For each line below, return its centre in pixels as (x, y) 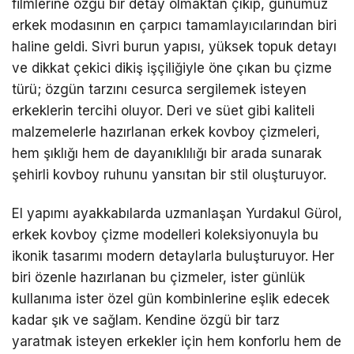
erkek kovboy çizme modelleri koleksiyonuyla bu (165, 235)
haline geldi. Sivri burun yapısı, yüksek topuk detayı (174, 47)
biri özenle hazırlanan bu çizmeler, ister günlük (158, 278)
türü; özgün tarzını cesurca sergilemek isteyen (159, 90)
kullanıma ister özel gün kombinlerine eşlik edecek (171, 299)
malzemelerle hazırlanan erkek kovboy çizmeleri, (166, 132)
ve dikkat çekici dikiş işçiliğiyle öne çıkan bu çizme (172, 68)
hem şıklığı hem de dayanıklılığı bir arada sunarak (167, 154)
